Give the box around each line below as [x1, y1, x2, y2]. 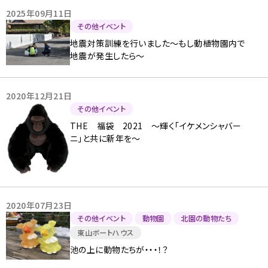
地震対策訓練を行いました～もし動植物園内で [70, 36, 245, 49]
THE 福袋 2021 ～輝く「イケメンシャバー [70, 119, 242, 132]
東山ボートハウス [77, 227, 134, 238]
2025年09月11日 [6, 7, 72, 19]
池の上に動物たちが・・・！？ [70, 243, 169, 255]
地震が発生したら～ [70, 49, 145, 62]
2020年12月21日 [6, 89, 72, 102]
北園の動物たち [181, 212, 232, 224]
